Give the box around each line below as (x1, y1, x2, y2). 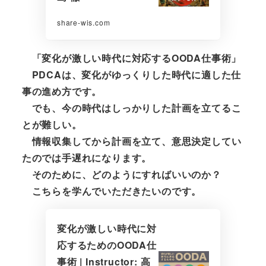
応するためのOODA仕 (56, 237, 157, 252)
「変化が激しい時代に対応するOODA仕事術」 (31, 50, 242, 65)
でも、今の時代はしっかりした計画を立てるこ (21, 100, 242, 115)
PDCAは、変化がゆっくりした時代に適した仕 (21, 67, 242, 81)
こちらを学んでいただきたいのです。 (21, 183, 202, 198)
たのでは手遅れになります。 (21, 150, 152, 164)
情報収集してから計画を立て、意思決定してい (21, 134, 242, 148)
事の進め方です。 (21, 84, 102, 98)
